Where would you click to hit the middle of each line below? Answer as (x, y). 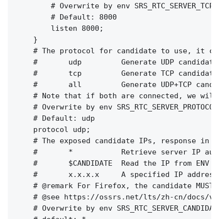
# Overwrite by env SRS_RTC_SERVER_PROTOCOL (117, 107)
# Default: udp (55, 118)
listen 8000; (60, 28)
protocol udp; (53, 129)
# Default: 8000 (66, 17)
